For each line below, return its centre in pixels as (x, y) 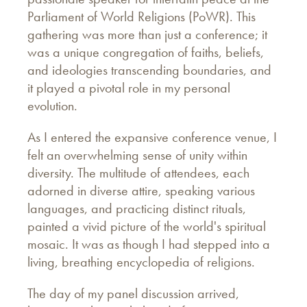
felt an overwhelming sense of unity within (137, 155)
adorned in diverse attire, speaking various (141, 190)
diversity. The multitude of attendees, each (138, 172)
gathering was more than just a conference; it (147, 34)
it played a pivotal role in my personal (129, 87)
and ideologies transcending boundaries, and (149, 70)
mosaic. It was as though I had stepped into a (149, 244)
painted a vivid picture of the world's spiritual (147, 226)
